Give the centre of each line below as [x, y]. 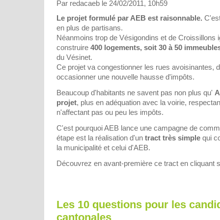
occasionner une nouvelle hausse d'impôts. [125, 77]
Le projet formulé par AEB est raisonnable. [129, 18]
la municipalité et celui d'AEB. [103, 148]
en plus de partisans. [90, 28]
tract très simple [173, 138]
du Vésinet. [74, 57]
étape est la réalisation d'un [101, 138]
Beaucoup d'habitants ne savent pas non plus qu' [136, 93]
